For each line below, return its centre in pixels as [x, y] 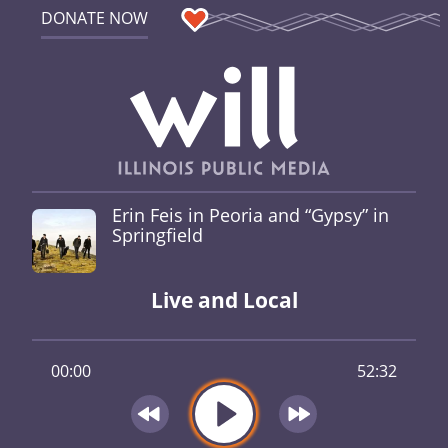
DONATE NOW [94, 18]
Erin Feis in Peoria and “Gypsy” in [250, 214]
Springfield [157, 234]
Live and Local [224, 300]
